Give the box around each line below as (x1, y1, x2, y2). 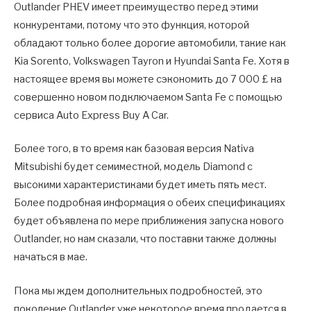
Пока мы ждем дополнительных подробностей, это (14, 284, 262, 297)
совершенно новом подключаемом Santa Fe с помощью (14, 91, 283, 104)
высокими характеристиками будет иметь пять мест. (14, 178, 267, 192)
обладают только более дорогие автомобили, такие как (14, 37, 286, 50)
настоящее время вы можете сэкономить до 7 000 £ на (14, 73, 282, 86)
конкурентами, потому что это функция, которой (14, 19, 249, 32)
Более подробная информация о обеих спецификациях (14, 196, 285, 210)
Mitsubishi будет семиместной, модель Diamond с (14, 160, 253, 174)
